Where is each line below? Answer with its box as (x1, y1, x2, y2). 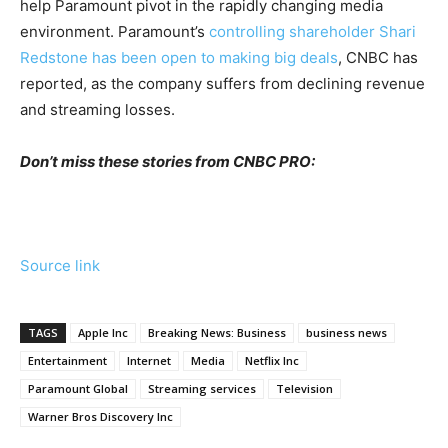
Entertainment (28, 353, 107, 369)
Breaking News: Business (148, 325, 286, 341)
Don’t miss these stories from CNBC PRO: (20, 152, 315, 172)
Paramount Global (28, 381, 128, 397)
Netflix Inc (245, 353, 299, 369)
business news (306, 325, 387, 341)
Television (276, 381, 333, 397)
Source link (20, 256, 100, 276)
